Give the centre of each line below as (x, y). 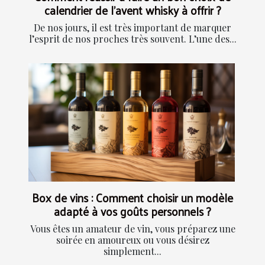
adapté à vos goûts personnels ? (132, 211)
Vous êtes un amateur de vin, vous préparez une (132, 228)
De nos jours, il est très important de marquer (132, 28)
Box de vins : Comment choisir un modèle (132, 197)
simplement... (132, 251)
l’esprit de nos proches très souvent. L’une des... (132, 39)
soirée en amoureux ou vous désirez (132, 240)
